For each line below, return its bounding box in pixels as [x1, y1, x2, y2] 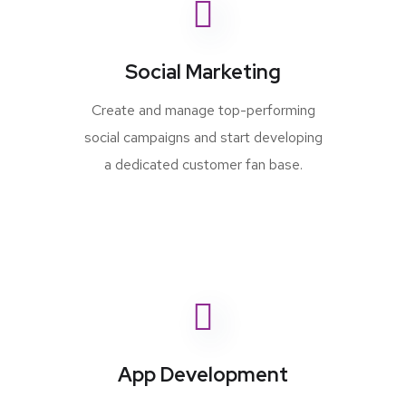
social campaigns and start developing [83, 128, 323, 148]
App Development [118, 362, 288, 389]
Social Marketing [125, 59, 281, 86]
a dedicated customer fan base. [103, 155, 303, 175]
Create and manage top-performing [91, 101, 315, 121]
